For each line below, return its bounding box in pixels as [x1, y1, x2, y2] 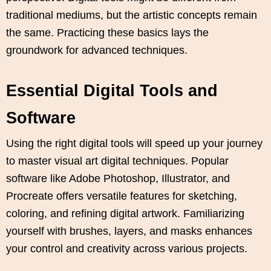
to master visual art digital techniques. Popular [6, 154, 229, 167]
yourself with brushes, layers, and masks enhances [6, 224, 252, 237]
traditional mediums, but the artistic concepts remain [6, 8, 257, 21]
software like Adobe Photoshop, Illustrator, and [6, 172, 230, 184]
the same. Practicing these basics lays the [6, 26, 209, 39]
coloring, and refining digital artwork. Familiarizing [6, 207, 244, 220]
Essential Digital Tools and [6, 81, 218, 100]
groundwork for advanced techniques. [6, 44, 188, 56]
